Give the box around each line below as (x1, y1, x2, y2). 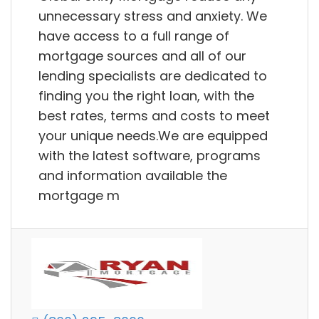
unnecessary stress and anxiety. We (38, 6, 267, 25)
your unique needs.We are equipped (38, 126, 268, 145)
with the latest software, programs (38, 146, 261, 164)
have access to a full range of (38, 26, 229, 45)
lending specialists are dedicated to (38, 66, 267, 85)
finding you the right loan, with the (38, 86, 254, 105)
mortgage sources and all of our (38, 46, 246, 65)
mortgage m (38, 186, 120, 204)
